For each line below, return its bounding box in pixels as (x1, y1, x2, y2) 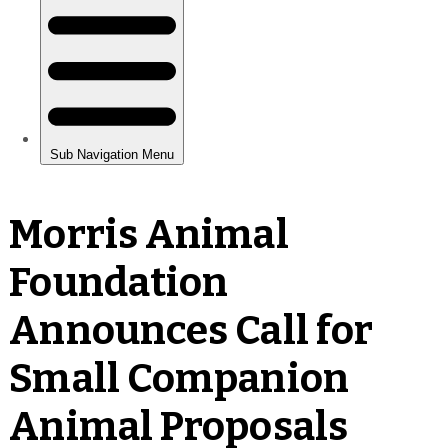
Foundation (9, 258, 229, 307)
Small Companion (9, 354, 349, 403)
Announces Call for (9, 306, 374, 355)
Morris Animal (9, 210, 289, 259)
